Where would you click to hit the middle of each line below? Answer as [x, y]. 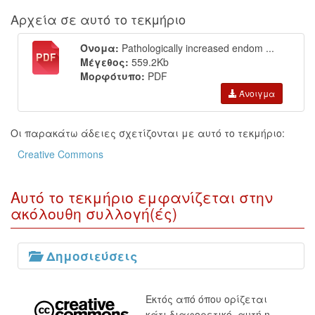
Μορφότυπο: [112, 76]
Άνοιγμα [256, 93]
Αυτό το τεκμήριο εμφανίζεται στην [142, 197]
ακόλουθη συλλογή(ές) [94, 213]
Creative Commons [60, 154]
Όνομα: [99, 48]
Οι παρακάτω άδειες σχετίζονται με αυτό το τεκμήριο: [148, 133]
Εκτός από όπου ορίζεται [206, 299]
